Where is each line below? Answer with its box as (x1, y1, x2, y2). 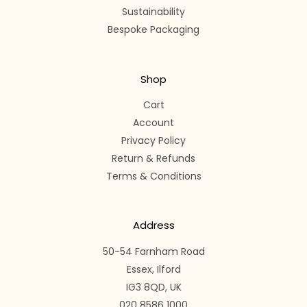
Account (133, 116, 174, 130)
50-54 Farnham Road (102, 244, 205, 258)
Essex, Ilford (126, 262, 181, 276)
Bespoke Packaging (108, 23, 199, 37)
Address (132, 218, 175, 233)
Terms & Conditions (106, 169, 201, 184)
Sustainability (122, 5, 185, 19)
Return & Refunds (112, 151, 195, 166)
